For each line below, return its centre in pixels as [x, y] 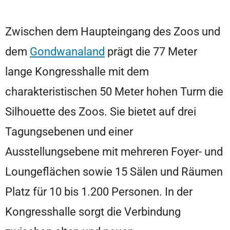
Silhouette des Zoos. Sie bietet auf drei [101, 111]
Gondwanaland [67, 51]
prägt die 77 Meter [151, 51]
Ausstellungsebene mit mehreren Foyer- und [114, 151]
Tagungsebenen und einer [69, 131]
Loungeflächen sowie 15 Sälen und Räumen [114, 171]
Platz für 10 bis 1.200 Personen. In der [99, 191]
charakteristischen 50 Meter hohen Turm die [114, 91]
